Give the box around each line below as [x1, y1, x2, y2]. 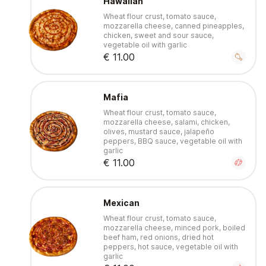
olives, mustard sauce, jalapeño [103, 127, 214, 137]
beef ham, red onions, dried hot [103, 233, 214, 242]
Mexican [103, 198, 140, 208]
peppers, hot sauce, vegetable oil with [103, 242, 238, 252]
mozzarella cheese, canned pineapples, [103, 21, 244, 31]
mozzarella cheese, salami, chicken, [103, 118, 230, 127]
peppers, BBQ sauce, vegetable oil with [103, 137, 242, 146]
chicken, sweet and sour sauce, [103, 31, 214, 40]
